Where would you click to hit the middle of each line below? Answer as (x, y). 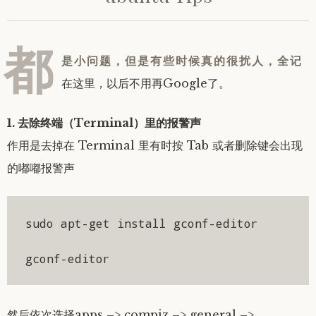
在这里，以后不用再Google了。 (146, 84)
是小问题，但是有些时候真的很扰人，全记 (182, 61)
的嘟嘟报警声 (41, 168)
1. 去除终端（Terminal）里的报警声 (104, 123)
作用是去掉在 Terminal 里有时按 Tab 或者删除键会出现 (155, 146)
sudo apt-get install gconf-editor (141, 223)
